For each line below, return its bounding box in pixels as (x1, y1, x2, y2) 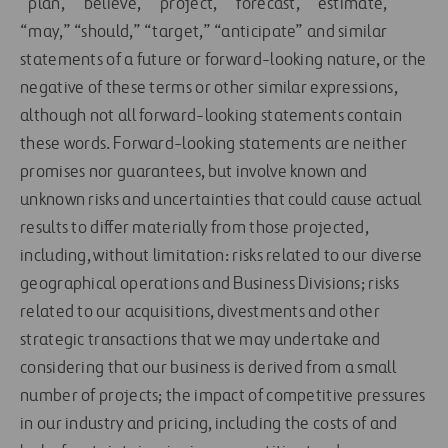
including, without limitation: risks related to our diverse (20, 247, 423, 266)
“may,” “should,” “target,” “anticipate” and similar (20, 23, 388, 42)
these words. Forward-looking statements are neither (20, 135, 408, 154)
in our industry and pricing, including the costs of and (20, 415, 398, 434)
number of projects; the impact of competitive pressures (20, 387, 426, 406)
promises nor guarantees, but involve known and (20, 163, 368, 182)
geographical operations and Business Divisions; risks (20, 275, 399, 294)
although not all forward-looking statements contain (20, 107, 403, 126)
